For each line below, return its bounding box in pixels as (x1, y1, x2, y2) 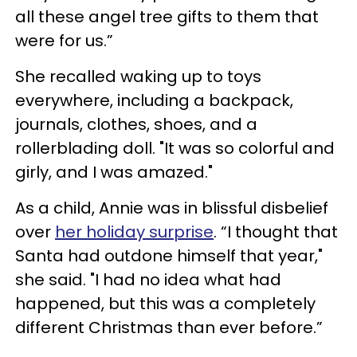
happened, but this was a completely (15, 292, 316, 315)
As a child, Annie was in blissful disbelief (15, 197, 328, 219)
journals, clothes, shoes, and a (15, 113, 257, 135)
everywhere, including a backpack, (15, 89, 293, 112)
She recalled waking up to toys (15, 65, 261, 88)
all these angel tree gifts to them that (15, 6, 319, 28)
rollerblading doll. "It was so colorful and (15, 137, 335, 159)
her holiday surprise (55, 221, 214, 243)
